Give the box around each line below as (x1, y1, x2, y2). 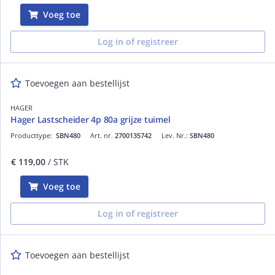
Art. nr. (90, 130, 115, 140)
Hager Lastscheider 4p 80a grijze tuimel (10, 113, 171, 125)
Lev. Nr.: (161, 130, 190, 140)
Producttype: (10, 130, 56, 140)
